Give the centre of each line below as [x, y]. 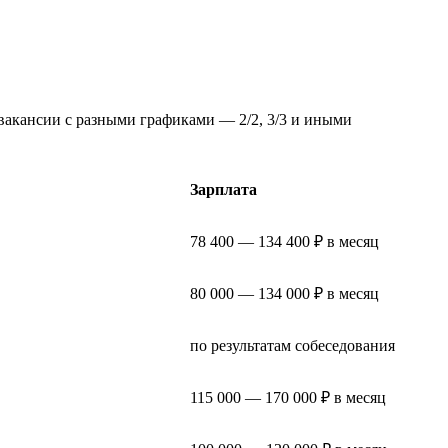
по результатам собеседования [292, 345]
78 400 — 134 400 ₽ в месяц [284, 241]
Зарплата [223, 189]
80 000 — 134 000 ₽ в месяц [284, 293]
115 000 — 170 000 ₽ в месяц [288, 397]
